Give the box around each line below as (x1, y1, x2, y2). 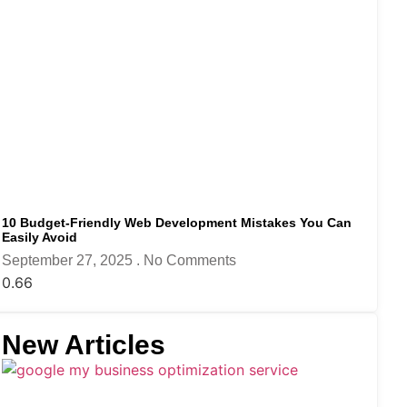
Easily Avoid (2, 229, 77, 244)
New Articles (2, 329, 165, 360)
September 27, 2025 (2, 252, 136, 268)
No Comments (144, 252, 236, 268)
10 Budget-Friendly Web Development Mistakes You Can (2, 214, 352, 230)
